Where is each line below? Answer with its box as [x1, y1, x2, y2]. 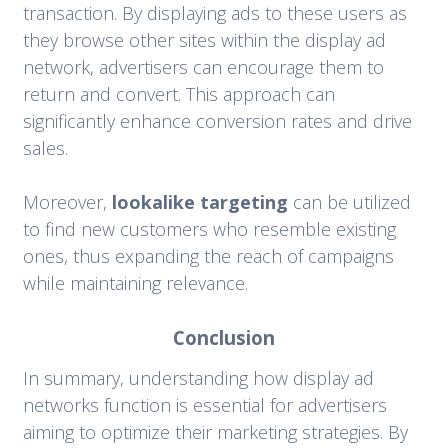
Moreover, [22, 190, 112, 215]
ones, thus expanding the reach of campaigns [22, 244, 394, 269]
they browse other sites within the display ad [22, 28, 386, 53]
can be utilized [287, 190, 411, 215]
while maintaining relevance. [22, 271, 248, 296]
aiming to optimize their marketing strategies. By [22, 419, 408, 444]
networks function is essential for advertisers [22, 392, 387, 417]
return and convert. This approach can [22, 82, 335, 107]
